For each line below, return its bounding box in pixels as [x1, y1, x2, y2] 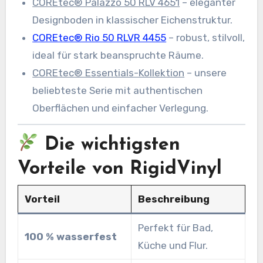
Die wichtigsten [39, 135, 181, 154]
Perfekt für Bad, [137, 222, 213, 234]
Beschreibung [137, 193, 210, 205]
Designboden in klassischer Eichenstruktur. [32, 14, 233, 26]
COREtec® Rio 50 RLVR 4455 [32, 31, 167, 43]
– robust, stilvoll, [166, 31, 245, 43]
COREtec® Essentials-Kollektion [32, 66, 185, 79]
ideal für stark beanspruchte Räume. [32, 49, 204, 61]
